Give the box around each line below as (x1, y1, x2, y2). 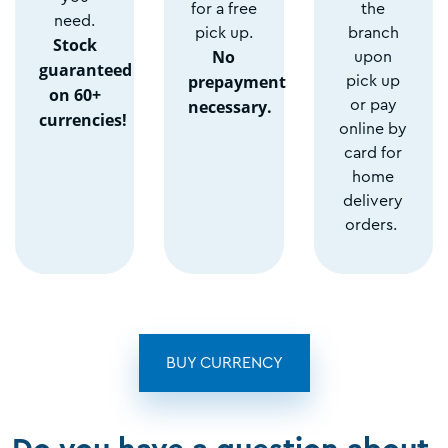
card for (344, 145, 403, 162)
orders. (345, 217, 402, 234)
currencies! (39, 109, 127, 132)
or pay (349, 97, 397, 114)
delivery (343, 193, 404, 210)
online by (339, 121, 408, 138)
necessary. (188, 96, 273, 119)
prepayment (188, 71, 287, 94)
